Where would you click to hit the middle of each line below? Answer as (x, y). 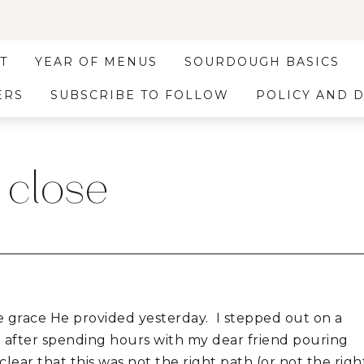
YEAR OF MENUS (97, 62)
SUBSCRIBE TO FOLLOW (139, 95)
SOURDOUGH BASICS (262, 62)
